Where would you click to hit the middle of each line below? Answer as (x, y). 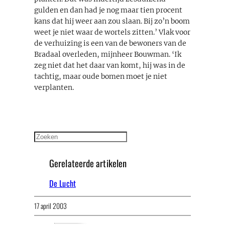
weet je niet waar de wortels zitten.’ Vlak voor (112, 32)
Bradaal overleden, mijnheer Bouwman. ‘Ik (108, 54)
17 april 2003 (50, 205)
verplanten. (54, 87)
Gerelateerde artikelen (88, 163)
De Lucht (63, 183)
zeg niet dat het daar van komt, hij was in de (110, 65)
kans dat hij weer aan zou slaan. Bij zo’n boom (112, 21)
